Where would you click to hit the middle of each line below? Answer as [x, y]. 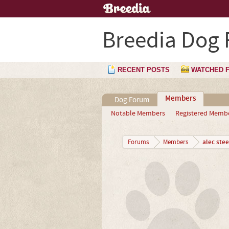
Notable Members [138, 113]
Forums [138, 142]
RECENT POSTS [144, 70]
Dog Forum [132, 100]
